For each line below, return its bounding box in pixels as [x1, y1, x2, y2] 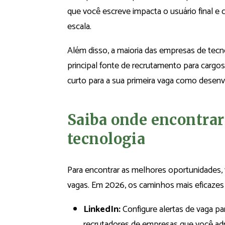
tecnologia [67, 130, 146, 148]
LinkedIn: [83, 202, 121, 217]
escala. [67, 19, 91, 35]
